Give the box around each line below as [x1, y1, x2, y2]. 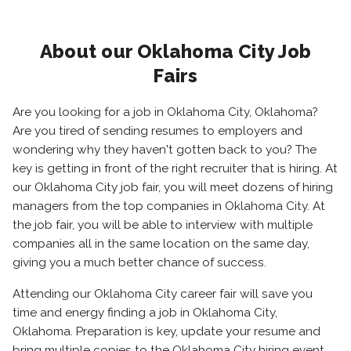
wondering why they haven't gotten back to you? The [13, 143, 317, 157]
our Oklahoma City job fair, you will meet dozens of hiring [13, 180, 333, 194]
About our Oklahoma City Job [40, 40, 311, 63]
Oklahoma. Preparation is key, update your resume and [13, 324, 320, 338]
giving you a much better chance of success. [13, 255, 266, 270]
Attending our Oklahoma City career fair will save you [13, 287, 313, 301]
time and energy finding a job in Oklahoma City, [13, 306, 277, 320]
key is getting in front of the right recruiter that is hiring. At [13, 161, 338, 175]
